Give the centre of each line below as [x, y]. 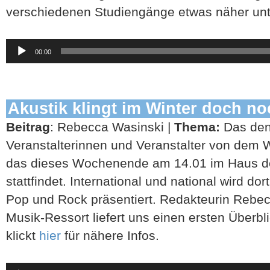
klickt [23, 235]
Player [16, 55]
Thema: [199, 127]
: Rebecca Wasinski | [112, 127]
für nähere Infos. [110, 235]
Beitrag [28, 127]
